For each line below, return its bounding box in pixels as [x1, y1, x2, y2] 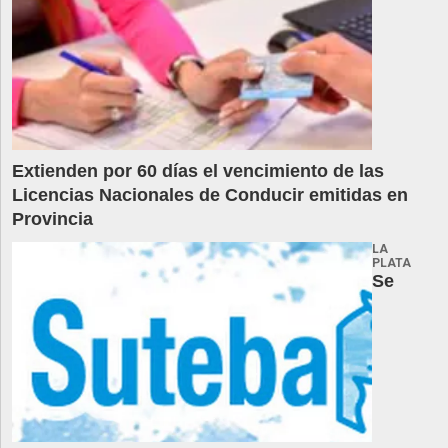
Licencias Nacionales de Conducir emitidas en [12, 184, 408, 205]
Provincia [12, 208, 93, 229]
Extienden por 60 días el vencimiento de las [12, 160, 384, 181]
